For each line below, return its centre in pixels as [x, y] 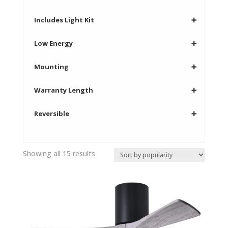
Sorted [106, 153]
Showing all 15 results [59, 153]
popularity [111, 175]
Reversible [51, 113]
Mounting [51, 66]
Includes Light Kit [64, 20]
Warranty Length [63, 90]
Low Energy [53, 43]
